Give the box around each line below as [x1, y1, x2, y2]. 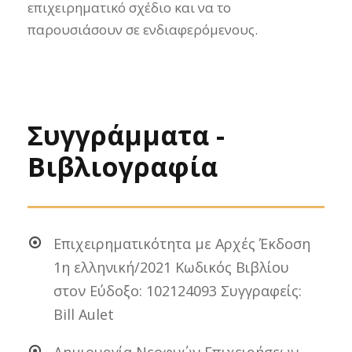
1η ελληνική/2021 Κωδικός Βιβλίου [53, 258, 289, 277]
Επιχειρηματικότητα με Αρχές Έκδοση [53, 234, 310, 253]
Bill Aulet [53, 305, 114, 324]
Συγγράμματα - [27, 117, 225, 153]
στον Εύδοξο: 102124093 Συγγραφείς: [53, 281, 302, 300]
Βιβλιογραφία [27, 148, 218, 185]
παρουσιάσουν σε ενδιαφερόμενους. [27, 20, 258, 38]
